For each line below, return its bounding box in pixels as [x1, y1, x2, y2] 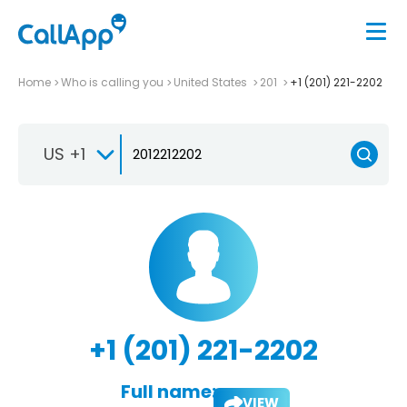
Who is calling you [61, 74, 164, 90]
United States [174, 74, 250, 90]
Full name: [120, 378, 216, 404]
